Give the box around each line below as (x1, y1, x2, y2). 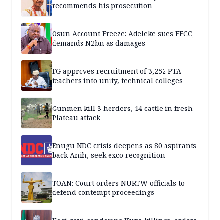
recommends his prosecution (52, 1, 152, 11)
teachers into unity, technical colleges (52, 76, 183, 85)
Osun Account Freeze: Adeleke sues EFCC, (52, 29, 194, 39)
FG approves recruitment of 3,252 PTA (52, 66, 181, 76)
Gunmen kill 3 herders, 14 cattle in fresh (52, 104, 192, 113)
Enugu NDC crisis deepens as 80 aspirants (52, 141, 196, 151)
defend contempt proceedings (52, 188, 154, 197)
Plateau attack (52, 113, 100, 123)
